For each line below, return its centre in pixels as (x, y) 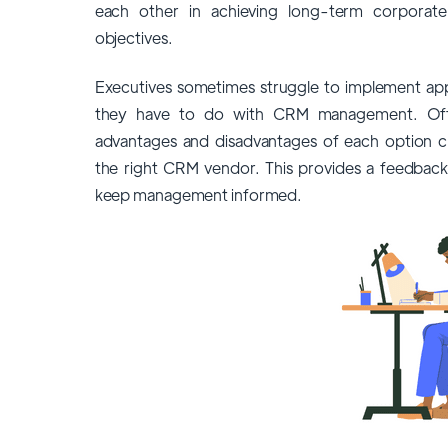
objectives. (135, 37)
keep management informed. (198, 195)
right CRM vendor (189, 168)
